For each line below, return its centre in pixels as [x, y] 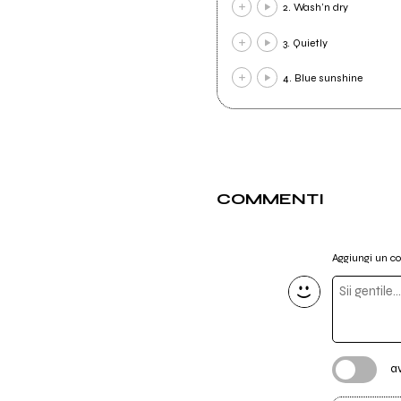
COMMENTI [270, 199]
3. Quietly [305, 43]
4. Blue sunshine [322, 78]
